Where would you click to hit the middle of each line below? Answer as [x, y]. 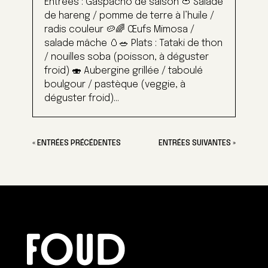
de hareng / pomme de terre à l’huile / [129, 16]
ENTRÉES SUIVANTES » [197, 143]
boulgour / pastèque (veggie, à [115, 84]
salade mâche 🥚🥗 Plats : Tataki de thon [133, 43]
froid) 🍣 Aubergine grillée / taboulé [123, 71]
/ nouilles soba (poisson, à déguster [126, 57]
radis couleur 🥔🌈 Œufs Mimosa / [119, 29]
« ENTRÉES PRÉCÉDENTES [76, 143]
